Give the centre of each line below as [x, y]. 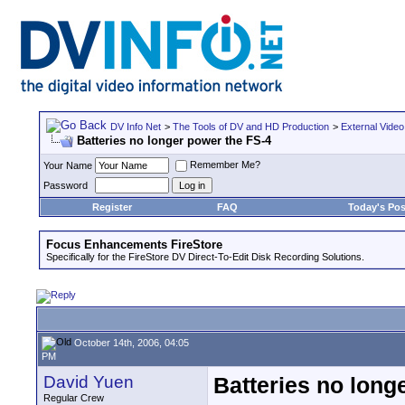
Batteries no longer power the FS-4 [174, 141]
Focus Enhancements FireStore [134, 245]
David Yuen [89, 382]
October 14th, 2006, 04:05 [130, 342]
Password [66, 185]
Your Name [68, 165]
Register [112, 207]
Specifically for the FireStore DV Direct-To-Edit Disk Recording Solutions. [205, 257]
